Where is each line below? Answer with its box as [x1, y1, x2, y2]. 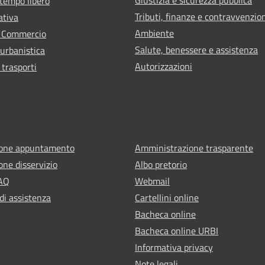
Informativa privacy [135, 240, 213, 254]
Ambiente [135, 25, 174, 40]
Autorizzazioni [135, 59, 192, 73]
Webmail [135, 173, 170, 188]
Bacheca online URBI [135, 223, 218, 238]
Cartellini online [135, 190, 199, 205]
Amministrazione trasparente [135, 140, 253, 155]
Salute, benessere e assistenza [135, 42, 258, 57]
